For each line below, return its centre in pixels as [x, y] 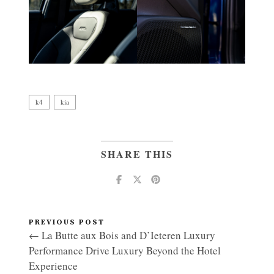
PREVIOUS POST [67, 223]
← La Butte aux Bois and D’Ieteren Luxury [122, 235]
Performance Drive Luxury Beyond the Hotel [125, 251]
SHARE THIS [137, 154]
